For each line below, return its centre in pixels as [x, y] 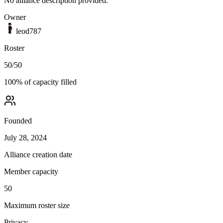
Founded [18, 120]
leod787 [29, 31]
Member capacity [31, 171]
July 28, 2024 [25, 137]
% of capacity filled [46, 82]
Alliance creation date [38, 154]
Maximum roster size [37, 205]
